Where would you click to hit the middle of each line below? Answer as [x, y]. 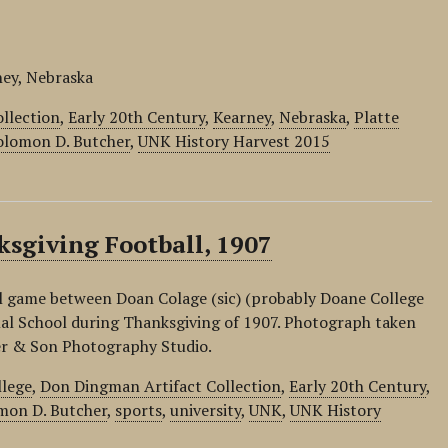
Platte [377, 117]
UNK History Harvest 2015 [234, 141]
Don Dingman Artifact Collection [161, 386]
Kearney [242, 117]
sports [139, 410]
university [206, 410]
